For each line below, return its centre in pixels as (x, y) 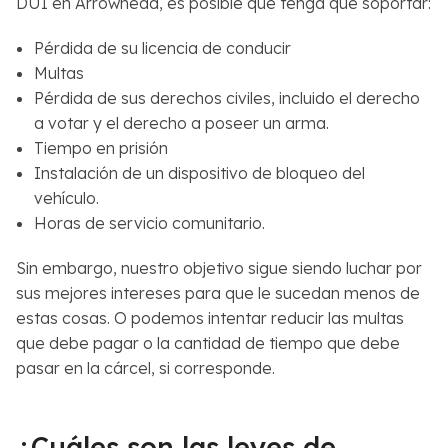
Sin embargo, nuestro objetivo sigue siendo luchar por (219, 267)
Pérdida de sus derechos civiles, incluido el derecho (226, 97)
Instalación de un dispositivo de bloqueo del (199, 172)
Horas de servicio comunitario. (149, 222)
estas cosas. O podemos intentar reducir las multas (210, 317)
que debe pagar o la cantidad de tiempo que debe (208, 342)
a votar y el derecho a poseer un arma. (181, 122)
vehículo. (66, 197)
